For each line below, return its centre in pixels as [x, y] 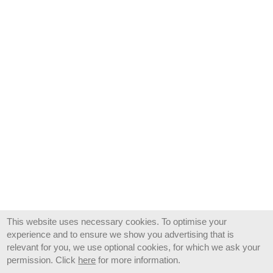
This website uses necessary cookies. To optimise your [117, 222]
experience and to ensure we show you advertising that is [121, 234]
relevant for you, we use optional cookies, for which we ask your [134, 247]
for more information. [138, 260]
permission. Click [43, 260]
